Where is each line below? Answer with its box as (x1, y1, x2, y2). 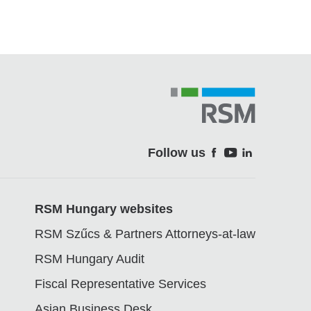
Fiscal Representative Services (35, 277, 206, 291)
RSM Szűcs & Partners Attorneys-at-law (35, 227, 255, 241)
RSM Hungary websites (35, 202, 173, 216)
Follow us (148, 146, 205, 160)
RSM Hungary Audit (35, 252, 144, 266)
